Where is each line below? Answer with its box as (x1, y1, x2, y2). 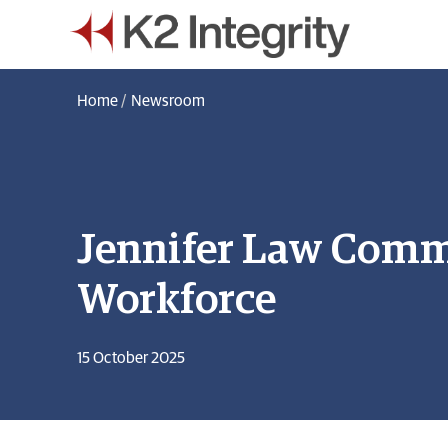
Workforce (77, 280, 276, 323)
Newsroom (130, 93, 206, 110)
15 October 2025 (77, 350, 186, 367)
